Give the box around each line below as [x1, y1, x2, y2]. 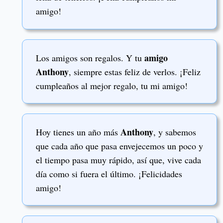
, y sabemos [153, 125, 196, 138]
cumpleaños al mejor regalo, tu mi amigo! [36, 79, 188, 92]
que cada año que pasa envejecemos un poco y [36, 139, 203, 152]
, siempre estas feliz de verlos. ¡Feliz [69, 65, 201, 78]
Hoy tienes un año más [36, 125, 120, 138]
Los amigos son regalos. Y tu [36, 51, 144, 64]
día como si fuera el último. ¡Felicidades [36, 167, 182, 180]
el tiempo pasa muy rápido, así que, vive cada [36, 153, 201, 166]
